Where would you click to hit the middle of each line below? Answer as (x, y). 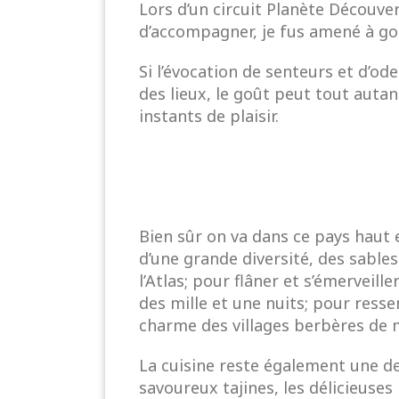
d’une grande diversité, (228, 259)
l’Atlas (162, 281)
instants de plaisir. (209, 116)
